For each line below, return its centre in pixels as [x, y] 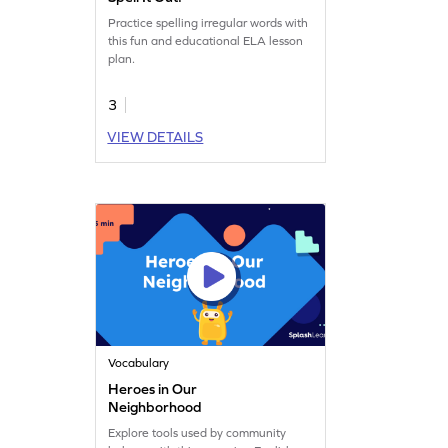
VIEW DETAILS [155, 136]
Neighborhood [155, 406]
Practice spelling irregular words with [208, 22]
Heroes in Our [153, 388]
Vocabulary [139, 362]
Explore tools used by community [197, 432]
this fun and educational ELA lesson [206, 40]
